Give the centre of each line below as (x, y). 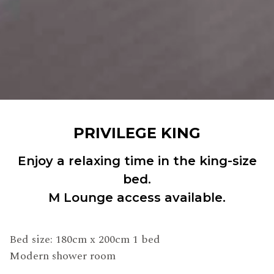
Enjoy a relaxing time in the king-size (137, 161)
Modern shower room (62, 256)
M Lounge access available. (137, 198)
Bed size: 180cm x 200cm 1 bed (85, 240)
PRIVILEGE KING (137, 133)
